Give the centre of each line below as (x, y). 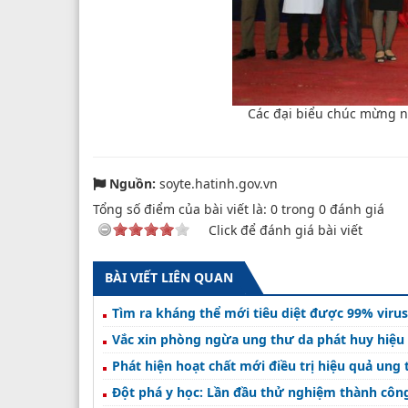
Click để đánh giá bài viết (286, 229)
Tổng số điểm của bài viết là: (182, 209)
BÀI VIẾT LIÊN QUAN (169, 277)
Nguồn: (133, 183)
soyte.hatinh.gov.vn (217, 183)
